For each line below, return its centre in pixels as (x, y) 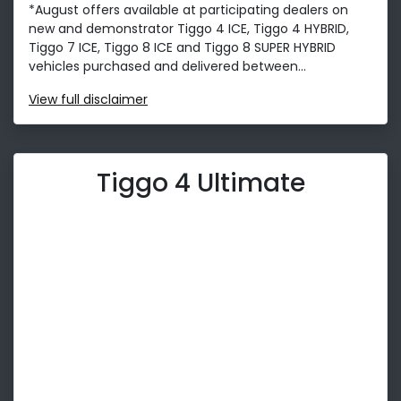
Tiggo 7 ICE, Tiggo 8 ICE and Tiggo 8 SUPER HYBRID (182, 47)
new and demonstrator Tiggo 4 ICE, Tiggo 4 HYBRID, (189, 28)
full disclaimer (104, 99)
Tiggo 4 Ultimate (200, 183)
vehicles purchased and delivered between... (167, 66)
